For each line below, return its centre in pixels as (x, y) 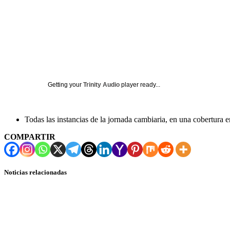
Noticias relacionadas (35, 172)
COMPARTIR (30, 137)
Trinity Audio (101, 84)
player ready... (140, 84)
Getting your (65, 84)
